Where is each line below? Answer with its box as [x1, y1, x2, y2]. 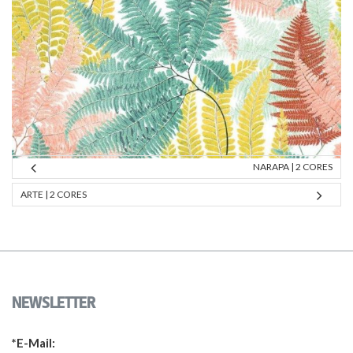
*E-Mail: [12, 336, 55, 350]
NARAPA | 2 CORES [253, 161, 333, 173]
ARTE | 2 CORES [20, 188, 87, 200]
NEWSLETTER [12, 292, 95, 314]
